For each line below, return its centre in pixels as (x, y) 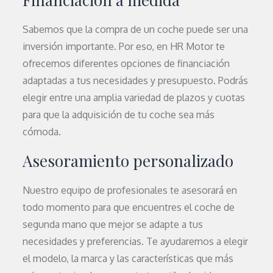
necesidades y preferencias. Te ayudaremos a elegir (136, 241)
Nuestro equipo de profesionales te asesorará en (130, 190)
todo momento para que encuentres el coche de (129, 207)
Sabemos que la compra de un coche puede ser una (136, 29)
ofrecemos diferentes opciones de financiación (126, 63)
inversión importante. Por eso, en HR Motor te (124, 46)
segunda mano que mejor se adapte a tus (113, 224)
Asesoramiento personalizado (128, 161)
